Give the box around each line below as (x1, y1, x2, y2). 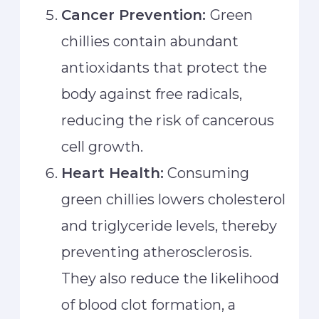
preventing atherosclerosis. (61, 244, 253, 261)
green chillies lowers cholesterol (61, 191, 286, 209)
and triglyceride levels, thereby (61, 217, 278, 235)
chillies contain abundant (61, 33, 239, 51)
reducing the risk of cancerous (61, 112, 275, 130)
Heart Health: (61, 164, 164, 182)
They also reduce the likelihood (61, 270, 280, 288)
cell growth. (61, 138, 144, 156)
